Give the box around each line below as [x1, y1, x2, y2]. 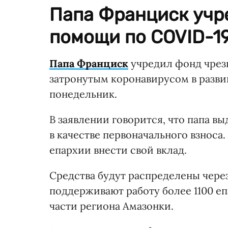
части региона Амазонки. [49, 199, 174, 212]
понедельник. [49, 87, 117, 100]
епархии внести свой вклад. [49, 143, 187, 156]
